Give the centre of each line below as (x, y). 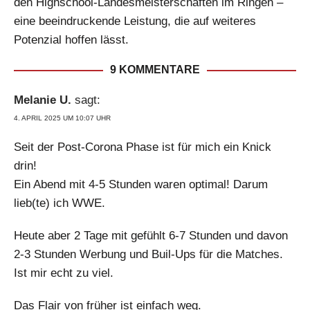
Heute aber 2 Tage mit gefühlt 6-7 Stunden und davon (151, 236)
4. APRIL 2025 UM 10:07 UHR (62, 118)
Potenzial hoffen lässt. (71, 40)
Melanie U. (43, 100)
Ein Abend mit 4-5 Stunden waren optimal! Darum (141, 185)
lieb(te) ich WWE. (60, 203)
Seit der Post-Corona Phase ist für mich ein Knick (143, 147)
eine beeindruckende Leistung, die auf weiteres (135, 21)
